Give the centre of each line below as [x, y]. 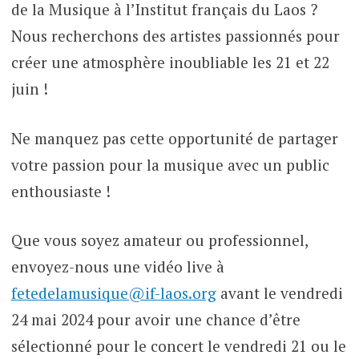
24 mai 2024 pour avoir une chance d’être [155, 320]
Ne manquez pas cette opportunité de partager [174, 138]
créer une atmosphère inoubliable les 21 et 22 [170, 63]
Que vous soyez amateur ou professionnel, [159, 240]
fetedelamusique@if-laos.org [113, 293]
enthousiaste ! [61, 191]
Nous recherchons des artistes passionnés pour [175, 36]
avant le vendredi [279, 293]
